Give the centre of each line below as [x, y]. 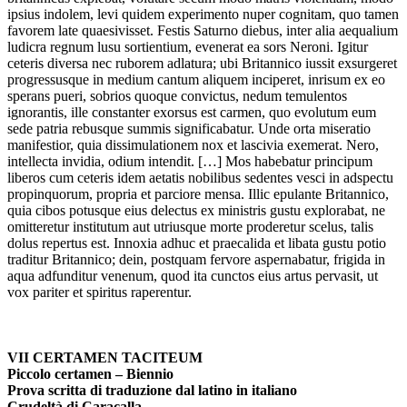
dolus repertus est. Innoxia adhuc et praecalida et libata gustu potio [197, 243]
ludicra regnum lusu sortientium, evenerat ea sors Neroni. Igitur [188, 47]
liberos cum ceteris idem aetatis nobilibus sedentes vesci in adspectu [200, 178]
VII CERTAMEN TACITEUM [107, 358]
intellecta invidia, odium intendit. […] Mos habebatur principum [190, 162]
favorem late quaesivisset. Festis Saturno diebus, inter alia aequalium [203, 31]
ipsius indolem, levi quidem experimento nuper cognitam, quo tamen [203, 15]
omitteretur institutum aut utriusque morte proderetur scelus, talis [190, 227]
